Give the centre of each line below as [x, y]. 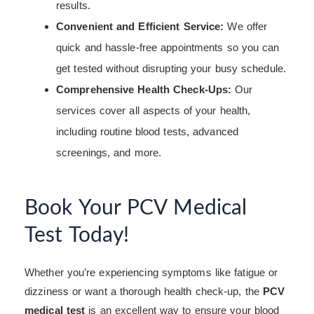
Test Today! [77, 235]
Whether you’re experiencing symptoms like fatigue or [151, 272]
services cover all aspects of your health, [153, 110]
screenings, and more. [109, 152]
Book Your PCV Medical [136, 208]
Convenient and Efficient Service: [140, 26]
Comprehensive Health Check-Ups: [144, 89]
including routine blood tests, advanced [147, 131]
